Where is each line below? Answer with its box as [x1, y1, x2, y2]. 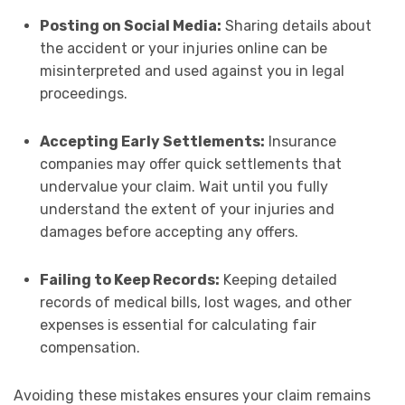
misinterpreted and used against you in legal [39, 61, 344, 80]
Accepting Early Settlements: [39, 132, 265, 150]
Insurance [264, 132, 336, 150]
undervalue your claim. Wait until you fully [39, 177, 328, 195]
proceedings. [39, 84, 127, 102]
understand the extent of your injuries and [39, 200, 334, 218]
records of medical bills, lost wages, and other [39, 293, 352, 311]
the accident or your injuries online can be [39, 39, 327, 57]
